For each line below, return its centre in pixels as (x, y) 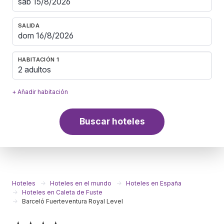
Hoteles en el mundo (81, 183)
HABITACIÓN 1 (38, 59)
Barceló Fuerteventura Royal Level (72, 201)
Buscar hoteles (112, 121)
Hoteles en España (154, 183)
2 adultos (34, 70)
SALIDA (29, 25)
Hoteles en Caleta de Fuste (62, 192)
